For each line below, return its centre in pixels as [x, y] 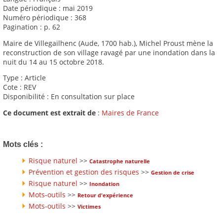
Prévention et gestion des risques [84, 172]
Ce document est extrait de [49, 112]
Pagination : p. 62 [32, 27]
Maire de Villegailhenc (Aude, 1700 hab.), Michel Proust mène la [108, 43]
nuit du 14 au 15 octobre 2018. [54, 62]
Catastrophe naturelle [120, 161]
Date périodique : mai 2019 [48, 8]
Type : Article [24, 78]
